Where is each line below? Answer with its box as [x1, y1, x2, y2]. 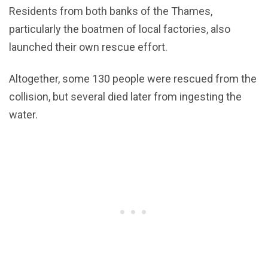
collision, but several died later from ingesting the [9, 90, 242, 103]
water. [9, 108, 38, 121]
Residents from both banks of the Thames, [9, 5, 212, 18]
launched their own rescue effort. [9, 41, 167, 54]
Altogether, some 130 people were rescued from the [9, 72, 257, 86]
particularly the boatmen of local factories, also [9, 23, 230, 36]
